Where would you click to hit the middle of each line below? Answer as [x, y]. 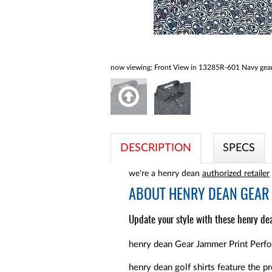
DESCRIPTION [156, 148]
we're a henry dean [165, 174]
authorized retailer [236, 174]
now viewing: [131, 67]
